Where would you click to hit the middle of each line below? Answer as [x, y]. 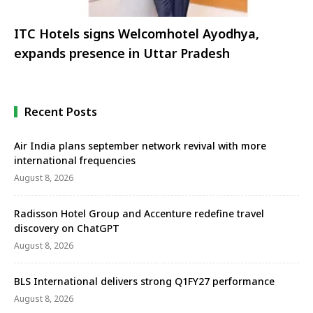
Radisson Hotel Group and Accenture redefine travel [139, 213]
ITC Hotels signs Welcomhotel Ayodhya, [137, 34]
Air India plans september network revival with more [140, 145]
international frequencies [75, 160]
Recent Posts [61, 111]
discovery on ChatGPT [67, 228]
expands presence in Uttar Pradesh [122, 53]
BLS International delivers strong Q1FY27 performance [144, 281]
